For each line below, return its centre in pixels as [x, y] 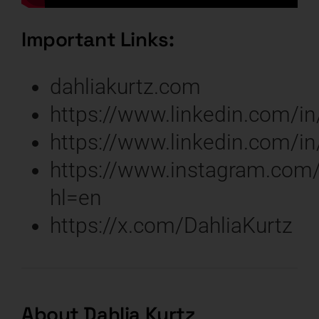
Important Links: [98, 40]
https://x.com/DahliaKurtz [171, 226]
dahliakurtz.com [125, 87]
